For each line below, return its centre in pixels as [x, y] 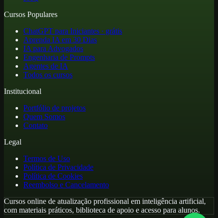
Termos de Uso [47, 158]
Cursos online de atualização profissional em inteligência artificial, [105, 201]
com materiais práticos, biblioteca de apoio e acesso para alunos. [102, 210]
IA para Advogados [53, 48]
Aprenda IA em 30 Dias [60, 39]
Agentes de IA [46, 66]
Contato [36, 125]
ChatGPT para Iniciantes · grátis [73, 31]
